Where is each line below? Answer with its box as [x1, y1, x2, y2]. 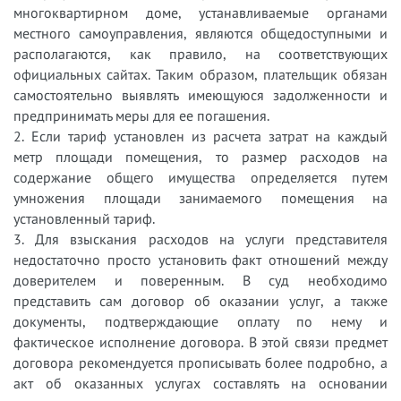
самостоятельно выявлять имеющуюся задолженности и [13, 85, 388, 104]
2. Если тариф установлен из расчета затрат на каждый [13, 126, 388, 145]
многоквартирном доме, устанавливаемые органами [13, 3, 388, 21]
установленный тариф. [13, 209, 155, 227]
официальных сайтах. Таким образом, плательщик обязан [13, 64, 388, 83]
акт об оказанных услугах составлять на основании [13, 373, 388, 392]
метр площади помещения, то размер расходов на [13, 147, 388, 166]
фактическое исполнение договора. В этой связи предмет [13, 332, 388, 351]
